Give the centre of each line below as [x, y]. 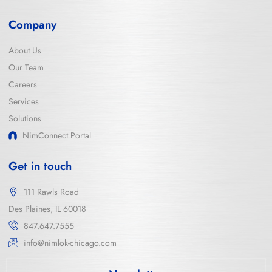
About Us [25, 50]
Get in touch [40, 166]
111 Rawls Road [51, 192]
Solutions [25, 118]
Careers [23, 84]
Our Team [26, 67]
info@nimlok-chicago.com [70, 243]
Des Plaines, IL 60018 [47, 209]
